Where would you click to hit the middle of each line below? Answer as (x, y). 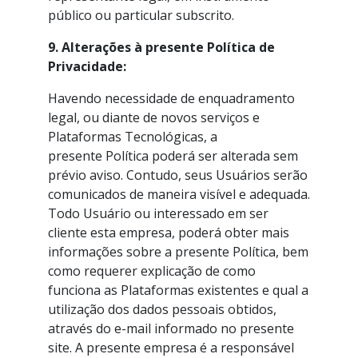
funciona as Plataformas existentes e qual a (178, 290)
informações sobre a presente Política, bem (178, 252)
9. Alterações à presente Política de (161, 47)
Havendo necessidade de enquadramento (171, 98)
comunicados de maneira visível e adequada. (179, 194)
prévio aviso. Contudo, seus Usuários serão (178, 175)
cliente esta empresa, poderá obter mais (169, 233)
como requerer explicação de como (152, 271)
